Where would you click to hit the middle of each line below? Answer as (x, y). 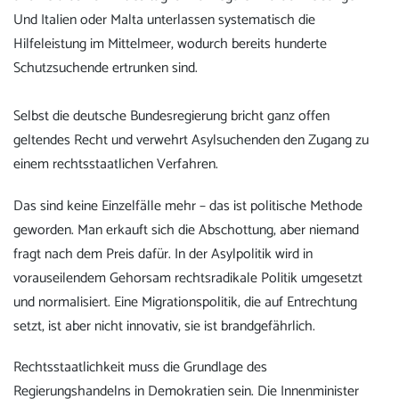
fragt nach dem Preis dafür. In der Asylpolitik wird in (163, 254)
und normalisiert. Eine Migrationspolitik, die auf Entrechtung (185, 302)
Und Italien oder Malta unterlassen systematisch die (164, 20)
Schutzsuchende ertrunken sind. (106, 69)
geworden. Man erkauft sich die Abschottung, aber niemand (186, 230)
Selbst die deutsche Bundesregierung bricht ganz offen (171, 117)
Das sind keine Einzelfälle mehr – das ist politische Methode (188, 206)
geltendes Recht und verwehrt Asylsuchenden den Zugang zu (191, 141)
